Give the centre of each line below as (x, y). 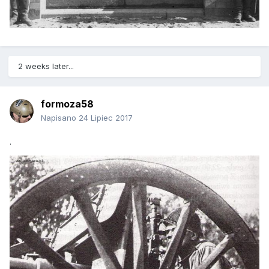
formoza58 (67, 104)
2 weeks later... (46, 66)
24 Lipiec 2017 (106, 118)
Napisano (60, 118)
